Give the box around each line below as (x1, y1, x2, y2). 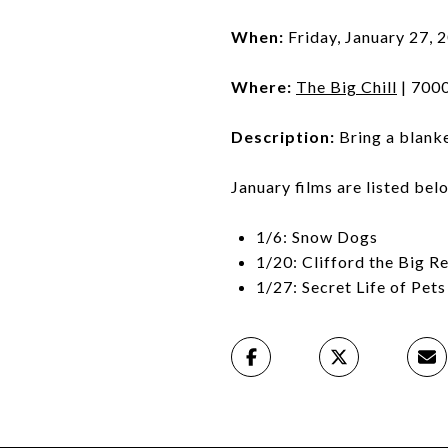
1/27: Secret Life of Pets (255, 277, 446, 296)
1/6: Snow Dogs (255, 227, 378, 246)
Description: (231, 127, 339, 146)
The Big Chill (296, 77, 397, 96)
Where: (231, 77, 296, 96)
